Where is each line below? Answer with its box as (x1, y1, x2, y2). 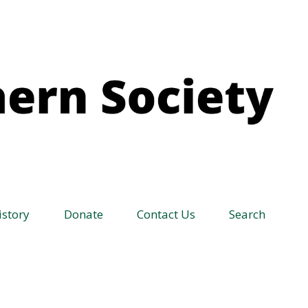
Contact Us (136, 206, 195, 223)
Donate (63, 206, 106, 223)
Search (226, 206, 265, 223)
